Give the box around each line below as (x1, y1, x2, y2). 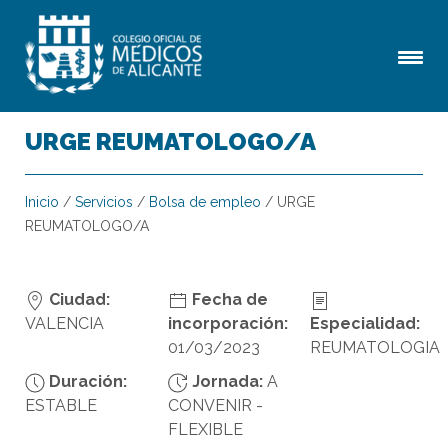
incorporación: (167, 314, 288, 333)
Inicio (25, 194, 59, 210)
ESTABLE (25, 396, 97, 415)
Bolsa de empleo (149, 194, 261, 210)
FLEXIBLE (167, 420, 243, 439)
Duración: (45, 372, 127, 391)
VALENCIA (25, 314, 104, 333)
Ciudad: (45, 290, 110, 309)
